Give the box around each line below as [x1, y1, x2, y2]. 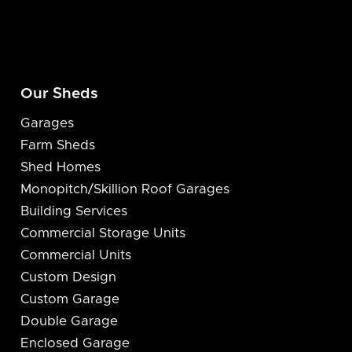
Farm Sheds [20, 139, 95, 152]
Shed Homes [20, 161, 101, 174]
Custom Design [20, 271, 116, 284]
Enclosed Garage [20, 337, 130, 350]
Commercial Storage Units [20, 227, 185, 240]
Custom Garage [20, 293, 119, 306]
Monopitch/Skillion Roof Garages [20, 183, 229, 196]
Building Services [20, 205, 127, 218]
